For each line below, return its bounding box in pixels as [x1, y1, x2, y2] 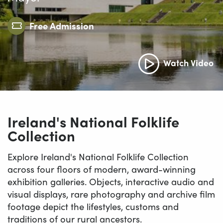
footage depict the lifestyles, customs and [7, 199, 179, 213]
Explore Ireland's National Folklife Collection [7, 149, 189, 163]
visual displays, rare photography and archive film [7, 187, 215, 201]
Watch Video [163, 56, 214, 69]
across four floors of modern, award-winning [7, 162, 196, 176]
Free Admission [29, 18, 94, 32]
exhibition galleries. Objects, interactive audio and [7, 174, 214, 188]
